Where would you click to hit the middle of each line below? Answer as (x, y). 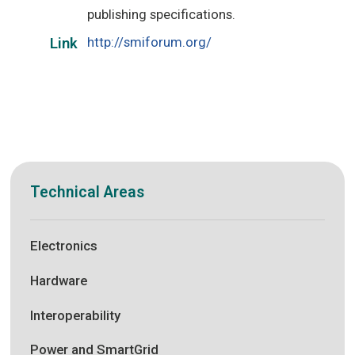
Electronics (64, 246)
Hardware (59, 280)
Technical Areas (88, 193)
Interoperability (76, 315)
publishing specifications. (162, 15)
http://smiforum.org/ (150, 42)
